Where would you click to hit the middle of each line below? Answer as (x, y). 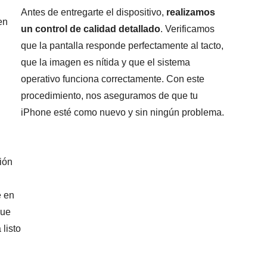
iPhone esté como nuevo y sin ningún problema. (123, 113)
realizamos (191, 13)
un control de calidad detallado (91, 29)
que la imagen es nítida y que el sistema (106, 63)
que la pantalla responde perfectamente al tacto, (122, 46)
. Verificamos (188, 29)
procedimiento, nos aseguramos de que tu (110, 96)
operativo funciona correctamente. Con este (113, 79)
